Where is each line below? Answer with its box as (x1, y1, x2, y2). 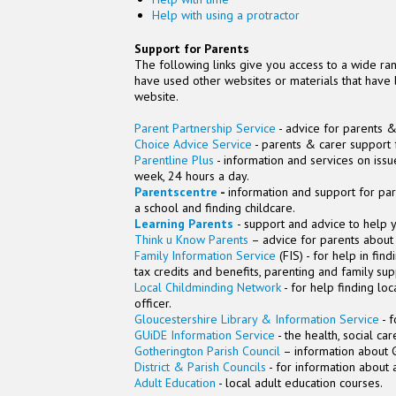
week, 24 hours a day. (134, 168, 249, 184)
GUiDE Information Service (134, 327, 275, 343)
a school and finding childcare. (134, 200, 295, 216)
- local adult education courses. (216, 375, 383, 391)
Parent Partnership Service (134, 120, 276, 136)
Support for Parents (134, 41, 249, 57)
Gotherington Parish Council (134, 343, 280, 359)
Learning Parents (134, 216, 233, 232)
